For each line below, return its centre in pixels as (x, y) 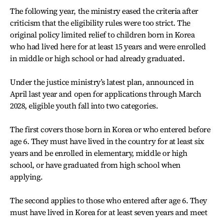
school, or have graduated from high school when (95, 165)
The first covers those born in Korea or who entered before (110, 129)
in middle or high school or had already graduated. (97, 58)
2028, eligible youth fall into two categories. (84, 106)
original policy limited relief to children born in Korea (102, 35)
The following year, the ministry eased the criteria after (104, 11)
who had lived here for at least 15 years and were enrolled (108, 46)
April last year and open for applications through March (106, 94)
